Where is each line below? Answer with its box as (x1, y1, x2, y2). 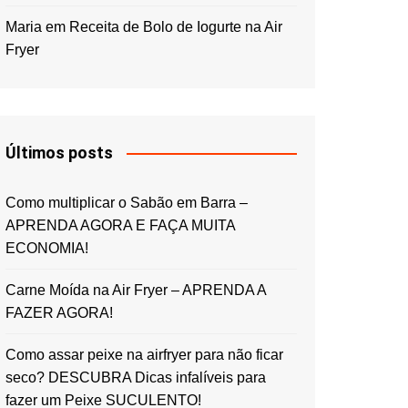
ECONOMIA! (5, 240, 88, 256)
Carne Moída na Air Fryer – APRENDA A (5, 282, 266, 298)
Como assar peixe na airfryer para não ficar (5, 347, 283, 362)
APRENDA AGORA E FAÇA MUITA (5, 218, 235, 233)
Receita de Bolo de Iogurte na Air (69, 19, 282, 35)
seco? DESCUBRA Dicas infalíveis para (5, 370, 266, 385)
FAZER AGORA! (5, 305, 113, 321)
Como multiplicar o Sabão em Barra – (5, 195, 248, 210)
